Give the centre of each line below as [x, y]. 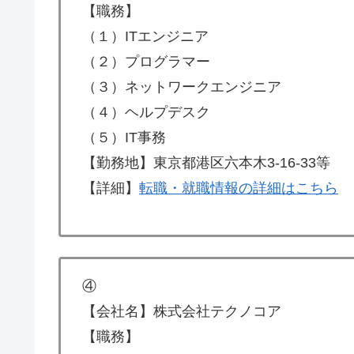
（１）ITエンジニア [145, 36]
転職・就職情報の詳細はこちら [239, 188]
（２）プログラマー [146, 61]
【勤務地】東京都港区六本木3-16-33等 [206, 162]
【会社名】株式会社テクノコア [182, 312]
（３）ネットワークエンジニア [182, 87]
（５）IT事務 [124, 137]
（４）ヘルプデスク [146, 112]
